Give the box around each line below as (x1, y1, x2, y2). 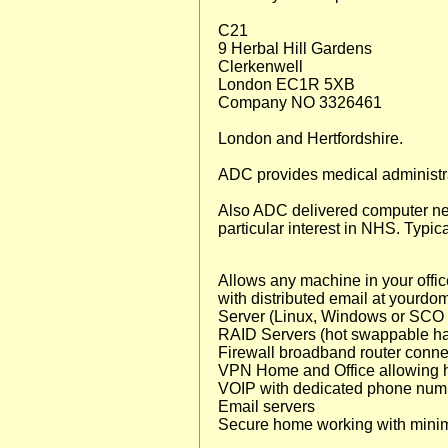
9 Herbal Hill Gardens (218, 40, 372, 57)
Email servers (218, 398, 315, 415)
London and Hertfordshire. (218, 130, 403, 147)
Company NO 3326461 (218, 94, 382, 111)
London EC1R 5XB (218, 76, 355, 93)
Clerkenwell (218, 58, 303, 75)
